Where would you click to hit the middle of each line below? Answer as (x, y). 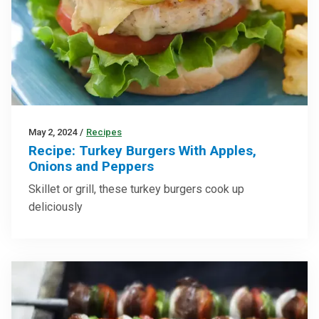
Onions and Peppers (91, 166)
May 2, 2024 (53, 132)
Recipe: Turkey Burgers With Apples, (142, 150)
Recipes (104, 132)
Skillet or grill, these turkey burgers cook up (136, 189)
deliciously (56, 206)
